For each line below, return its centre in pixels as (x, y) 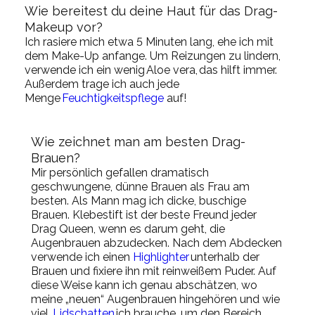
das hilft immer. (238, 70)
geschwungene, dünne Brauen (110, 186)
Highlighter (161, 257)
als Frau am (220, 186)
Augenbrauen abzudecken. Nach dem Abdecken (156, 243)
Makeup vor (60, 27)
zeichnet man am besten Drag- (152, 141)
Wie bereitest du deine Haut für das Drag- (151, 11)
